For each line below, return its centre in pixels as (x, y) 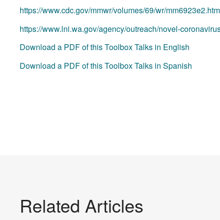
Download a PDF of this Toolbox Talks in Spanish (106, 65)
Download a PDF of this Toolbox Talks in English (105, 47)
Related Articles (82, 205)
